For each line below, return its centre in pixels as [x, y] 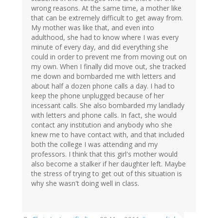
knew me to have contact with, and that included [108, 135]
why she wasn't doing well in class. [85, 183]
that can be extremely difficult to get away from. [107, 18]
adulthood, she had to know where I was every [105, 37]
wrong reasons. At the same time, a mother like [106, 8]
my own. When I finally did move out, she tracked [109, 67]
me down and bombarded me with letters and [103, 76]
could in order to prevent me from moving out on [109, 57]
